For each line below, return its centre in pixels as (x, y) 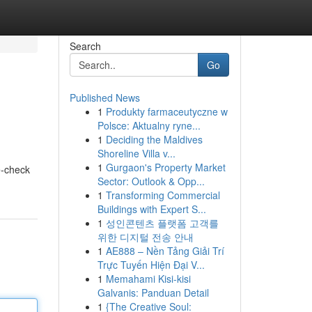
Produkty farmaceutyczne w (166, 111)
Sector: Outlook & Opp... (151, 181)
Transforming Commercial (163, 195)
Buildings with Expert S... (151, 209)
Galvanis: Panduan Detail (153, 292)
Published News (104, 97)
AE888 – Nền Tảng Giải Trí (165, 251)
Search (85, 46)
